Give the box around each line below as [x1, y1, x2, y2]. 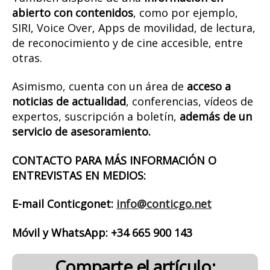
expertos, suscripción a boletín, [12, 109, 180, 124]
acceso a [187, 79, 231, 94]
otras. [12, 50, 42, 65]
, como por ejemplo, [133, 5, 238, 20]
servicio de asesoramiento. [12, 124, 151, 139]
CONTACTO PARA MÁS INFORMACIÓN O [12, 152, 216, 168]
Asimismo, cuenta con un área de [12, 79, 187, 94]
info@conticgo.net [116, 196, 212, 212]
